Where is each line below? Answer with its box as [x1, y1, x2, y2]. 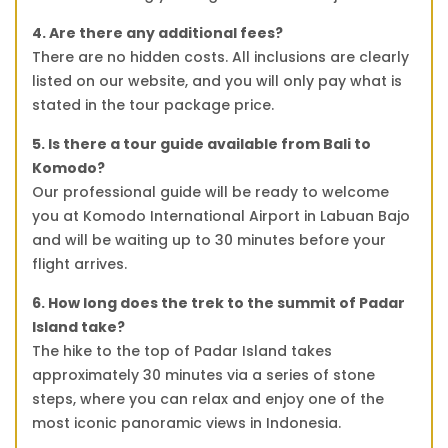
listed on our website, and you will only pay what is [32, 71, 402, 92]
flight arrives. [32, 254, 127, 275]
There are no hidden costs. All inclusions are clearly [32, 47, 409, 68]
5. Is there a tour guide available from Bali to [32, 134, 371, 155]
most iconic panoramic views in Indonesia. [32, 413, 341, 434]
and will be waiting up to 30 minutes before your [32, 230, 386, 251]
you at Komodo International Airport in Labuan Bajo [32, 206, 410, 227]
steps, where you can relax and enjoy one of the [32, 389, 384, 410]
